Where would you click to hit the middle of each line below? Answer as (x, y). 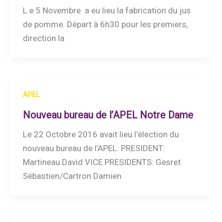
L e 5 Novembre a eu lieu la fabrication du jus (107, 11)
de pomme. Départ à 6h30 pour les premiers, (105, 25)
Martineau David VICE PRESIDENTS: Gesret (102, 162)
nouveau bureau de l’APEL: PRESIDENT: (94, 148)
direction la (43, 38)
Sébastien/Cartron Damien (72, 176)
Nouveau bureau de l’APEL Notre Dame (108, 115)
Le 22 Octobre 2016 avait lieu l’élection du (101, 135)
